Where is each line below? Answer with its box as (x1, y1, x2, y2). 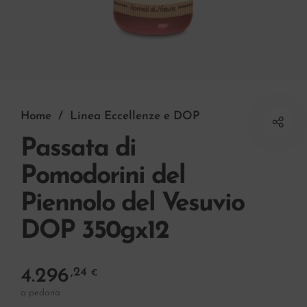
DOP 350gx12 (21, 219, 169, 245)
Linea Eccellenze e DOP (70, 110, 199, 122)
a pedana (21, 288, 60, 299)
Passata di (21, 136, 136, 162)
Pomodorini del (21, 164, 185, 190)
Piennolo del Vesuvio (21, 191, 244, 217)
